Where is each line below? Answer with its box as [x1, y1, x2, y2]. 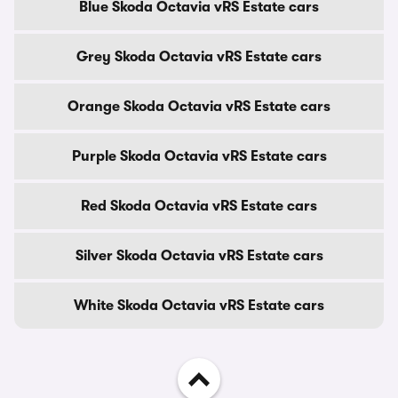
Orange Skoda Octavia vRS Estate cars [68, 99, 330, 115]
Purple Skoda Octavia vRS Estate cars [71, 148, 327, 164]
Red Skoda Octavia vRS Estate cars [81, 198, 317, 214]
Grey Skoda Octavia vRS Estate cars [76, 49, 322, 65]
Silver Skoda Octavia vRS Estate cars [75, 248, 323, 264]
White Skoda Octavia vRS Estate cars [74, 298, 324, 314]
